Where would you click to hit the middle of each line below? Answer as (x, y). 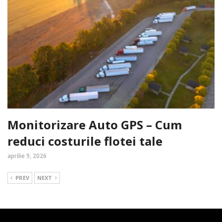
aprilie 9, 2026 (27, 156)
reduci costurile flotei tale (85, 141)
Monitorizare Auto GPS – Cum (95, 125)
